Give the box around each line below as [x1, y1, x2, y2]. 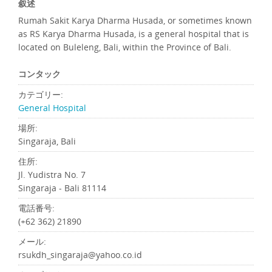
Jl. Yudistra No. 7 [18, 169, 86, 180]
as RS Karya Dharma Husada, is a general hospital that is [18, 28, 249, 39]
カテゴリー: [18, 89, 63, 100]
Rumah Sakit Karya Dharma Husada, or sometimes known [18, 15, 252, 26]
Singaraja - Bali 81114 [18, 182, 106, 194]
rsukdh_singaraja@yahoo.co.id [18, 249, 142, 260]
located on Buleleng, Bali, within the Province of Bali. [18, 41, 231, 53]
